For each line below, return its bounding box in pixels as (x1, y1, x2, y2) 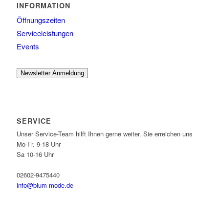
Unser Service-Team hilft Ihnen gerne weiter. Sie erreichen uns (16, 129, 193, 138)
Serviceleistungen (16, 27, 73, 38)
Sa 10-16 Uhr (16, 149, 54, 159)
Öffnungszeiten (16, 14, 65, 25)
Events (16, 41, 39, 51)
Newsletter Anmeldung (20, 69, 84, 77)
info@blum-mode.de (16, 180, 73, 190)
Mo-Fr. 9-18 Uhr (16, 139, 61, 149)
